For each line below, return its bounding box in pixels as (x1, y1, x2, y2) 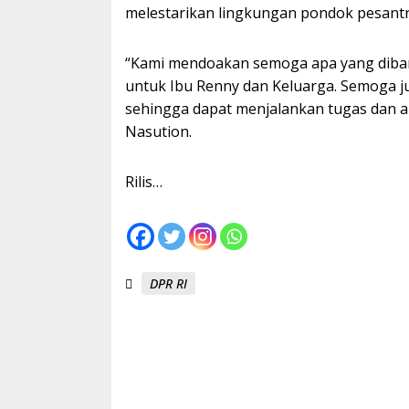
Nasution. (125, 121, 192, 142)
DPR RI (150, 275, 187, 292)
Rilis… (125, 172, 163, 192)
